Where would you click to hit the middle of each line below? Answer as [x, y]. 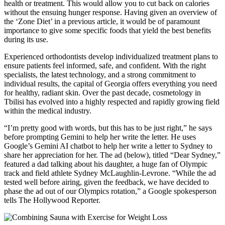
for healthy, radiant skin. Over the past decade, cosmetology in [102, 93]
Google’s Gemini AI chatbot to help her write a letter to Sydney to [108, 146]
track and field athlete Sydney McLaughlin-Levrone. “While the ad [110, 173]
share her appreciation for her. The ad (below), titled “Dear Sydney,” [112, 155]
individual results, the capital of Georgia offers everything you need [110, 84]
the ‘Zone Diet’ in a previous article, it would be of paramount [102, 22]
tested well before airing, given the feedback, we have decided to [106, 182]
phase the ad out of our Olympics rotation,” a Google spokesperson [110, 191]
